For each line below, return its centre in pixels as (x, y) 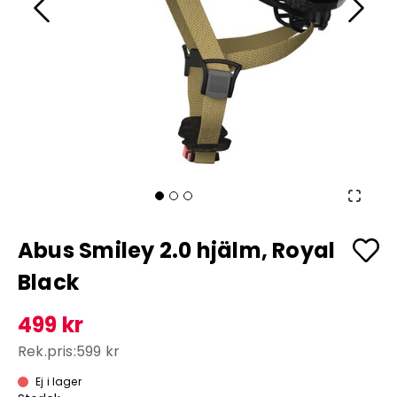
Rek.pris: (47, 351)
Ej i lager (58, 381)
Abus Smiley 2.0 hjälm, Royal (177, 250)
